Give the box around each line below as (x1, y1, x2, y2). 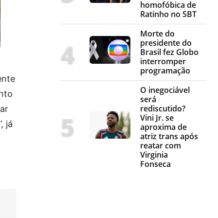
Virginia (140, 149, 168, 161)
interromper (140, 56, 186, 67)
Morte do (140, 28, 175, 39)
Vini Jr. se (140, 112, 174, 124)
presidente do (140, 37, 192, 49)
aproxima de (140, 122, 187, 133)
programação (140, 65, 190, 76)
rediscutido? (140, 103, 185, 114)
